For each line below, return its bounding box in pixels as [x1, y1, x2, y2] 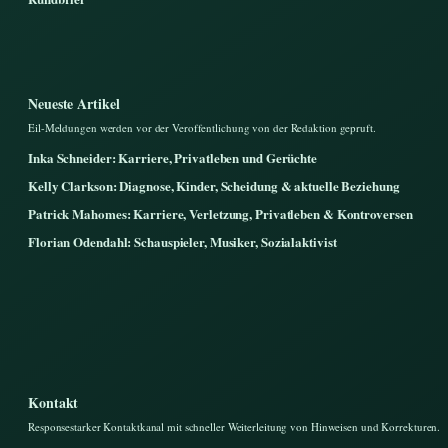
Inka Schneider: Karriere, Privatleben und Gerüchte [28, 148, 317, 168]
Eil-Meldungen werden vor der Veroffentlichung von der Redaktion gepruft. [28, 120, 376, 136]
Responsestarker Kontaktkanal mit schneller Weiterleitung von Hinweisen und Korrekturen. [28, 419, 441, 435]
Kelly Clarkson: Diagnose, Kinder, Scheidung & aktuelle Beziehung [28, 176, 400, 196]
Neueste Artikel [28, 93, 120, 115]
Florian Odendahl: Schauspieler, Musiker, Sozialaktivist [28, 232, 337, 252]
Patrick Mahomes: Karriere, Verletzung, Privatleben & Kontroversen [28, 204, 413, 224]
